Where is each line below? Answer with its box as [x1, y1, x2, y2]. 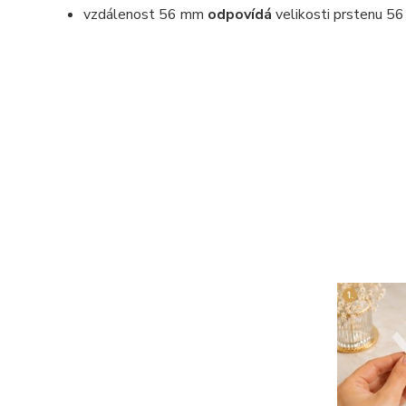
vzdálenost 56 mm [83, 4, 208, 24]
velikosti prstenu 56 [275, 4, 404, 24]
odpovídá [208, 4, 275, 24]
